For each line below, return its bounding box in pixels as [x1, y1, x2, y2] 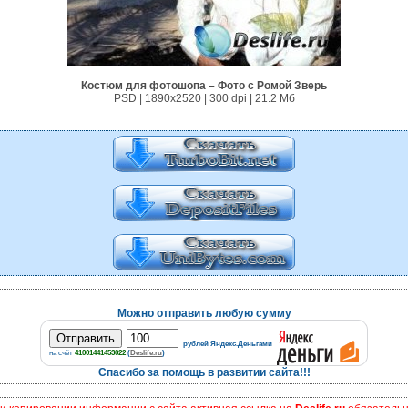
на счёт [49, 348, 75, 357]
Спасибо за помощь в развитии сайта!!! [97, 366, 311, 379]
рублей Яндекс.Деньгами [183, 339, 272, 348]
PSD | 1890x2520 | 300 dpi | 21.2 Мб [113, 92, 295, 105]
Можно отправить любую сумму [117, 307, 291, 320]
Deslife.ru [130, 348, 162, 357]
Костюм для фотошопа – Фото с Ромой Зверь [81, 79, 327, 92]
